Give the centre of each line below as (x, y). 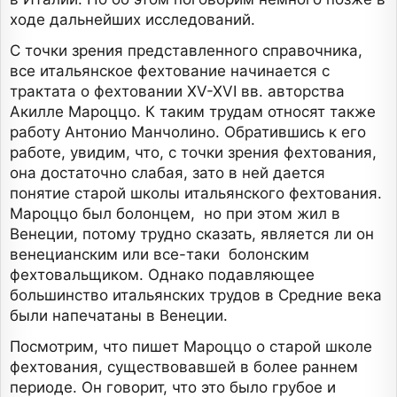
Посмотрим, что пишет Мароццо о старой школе (191, 347)
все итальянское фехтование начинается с (170, 71)
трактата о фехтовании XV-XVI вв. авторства (177, 92)
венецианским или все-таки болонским (160, 255)
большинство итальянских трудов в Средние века (196, 296)
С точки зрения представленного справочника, (186, 51)
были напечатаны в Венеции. (119, 316)
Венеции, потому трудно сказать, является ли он (192, 234)
